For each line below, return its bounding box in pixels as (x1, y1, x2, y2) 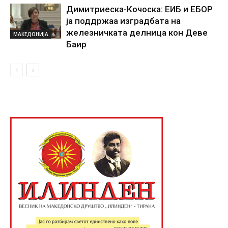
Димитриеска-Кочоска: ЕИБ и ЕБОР (66, 4, 213, 14)
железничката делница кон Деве (66, 27, 208, 38)
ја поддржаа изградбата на (66, 15, 181, 26)
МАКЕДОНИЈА (13, 30, 48, 38)
